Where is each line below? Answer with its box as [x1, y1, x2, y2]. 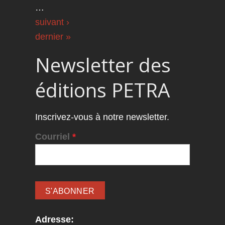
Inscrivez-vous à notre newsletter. [35, 112, 169, 123]
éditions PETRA [35, 77, 170, 103]
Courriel [35, 132, 72, 142]
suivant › [35, 17, 69, 28]
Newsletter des [35, 52, 171, 78]
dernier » [35, 32, 71, 42]
